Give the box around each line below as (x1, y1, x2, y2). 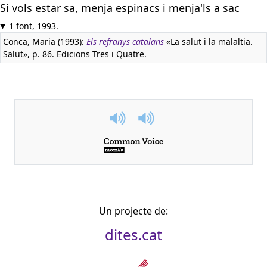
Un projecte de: (99, 204, 168, 218)
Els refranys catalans (86, 36, 164, 47)
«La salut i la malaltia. (164, 36, 253, 47)
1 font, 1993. (8, 20, 58, 32)
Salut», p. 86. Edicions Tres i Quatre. (3, 48, 147, 60)
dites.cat (105, 225, 162, 245)
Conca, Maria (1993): (3, 36, 86, 47)
